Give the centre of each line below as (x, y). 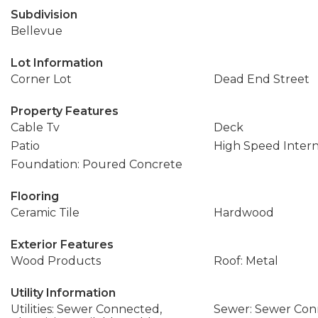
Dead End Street (261, 79)
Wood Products (56, 261)
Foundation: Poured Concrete (97, 164)
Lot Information (57, 63)
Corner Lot (41, 79)
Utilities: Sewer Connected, (86, 309)
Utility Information (63, 293)
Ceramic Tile (45, 213)
